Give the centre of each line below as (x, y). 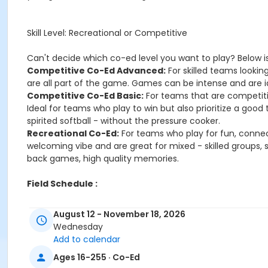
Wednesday (78, 227)
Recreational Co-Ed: (73, 133)
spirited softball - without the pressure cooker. (124, 121)
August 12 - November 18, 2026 (119, 214)
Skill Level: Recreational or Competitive (107, 33)
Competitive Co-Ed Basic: (85, 96)
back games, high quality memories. (103, 159)
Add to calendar (87, 240)
